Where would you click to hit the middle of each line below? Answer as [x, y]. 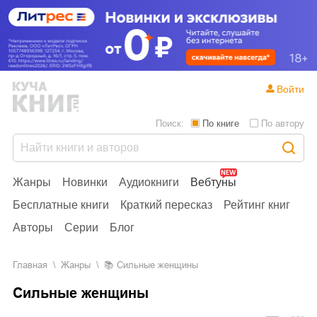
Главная [32, 265]
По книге [221, 123]
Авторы [33, 227]
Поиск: [170, 123]
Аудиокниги [149, 182]
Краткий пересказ [166, 204]
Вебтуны [213, 182]
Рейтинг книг [257, 204]
